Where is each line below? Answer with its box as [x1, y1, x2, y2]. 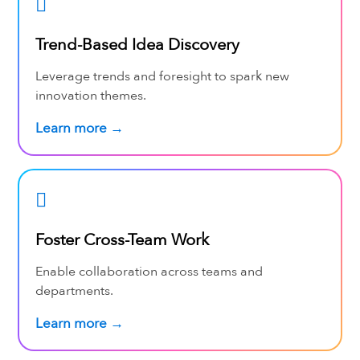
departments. [35, 281, 113, 300]
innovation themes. [35, 86, 146, 104]
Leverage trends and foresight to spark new [35, 67, 289, 85]
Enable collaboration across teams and [35, 262, 263, 280]
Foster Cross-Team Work [35, 228, 209, 251]
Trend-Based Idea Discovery [35, 33, 239, 55]
